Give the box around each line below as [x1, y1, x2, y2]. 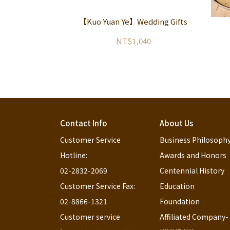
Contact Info [60, 118, 107, 128]
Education [160, 181, 195, 191]
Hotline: [60, 150, 87, 160]
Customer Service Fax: [60, 181, 135, 191]
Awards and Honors [160, 150, 227, 160]
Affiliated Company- [160, 212, 229, 222]
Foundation [160, 196, 200, 206]
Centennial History [160, 165, 225, 176]
